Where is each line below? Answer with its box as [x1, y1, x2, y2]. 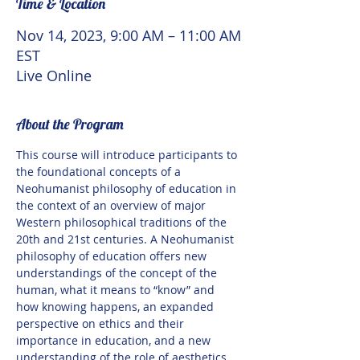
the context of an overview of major [16, 198, 209, 213]
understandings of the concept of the [16, 265, 220, 280]
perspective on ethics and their [16, 316, 187, 331]
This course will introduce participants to [16, 147, 240, 162]
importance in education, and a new [16, 333, 214, 348]
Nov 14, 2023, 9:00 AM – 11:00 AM [16, 26, 241, 45]
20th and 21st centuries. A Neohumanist [16, 231, 237, 247]
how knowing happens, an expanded [16, 299, 217, 314]
